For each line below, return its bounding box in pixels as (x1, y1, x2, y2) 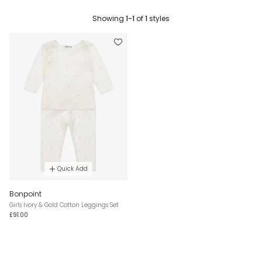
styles (147, 13, 170, 23)
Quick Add (57, 164, 88, 174)
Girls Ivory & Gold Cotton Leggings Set (9, 201, 119, 210)
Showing (92, 13, 126, 23)
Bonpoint (9, 189, 42, 199)
